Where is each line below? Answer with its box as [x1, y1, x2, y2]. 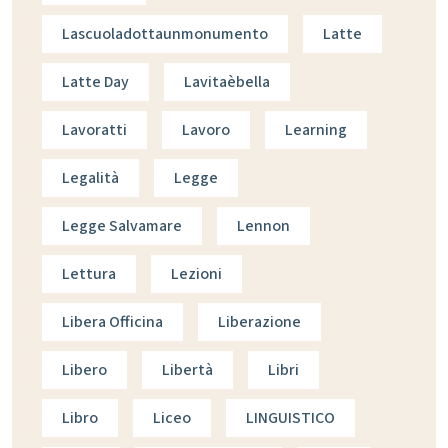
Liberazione [218, 311, 301, 334]
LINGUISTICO [246, 407, 335, 430]
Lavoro [182, 119, 230, 142]
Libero [62, 359, 107, 382]
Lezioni [171, 263, 222, 286]
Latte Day [62, 71, 129, 94]
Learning [285, 119, 347, 142]
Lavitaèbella [184, 71, 270, 94]
